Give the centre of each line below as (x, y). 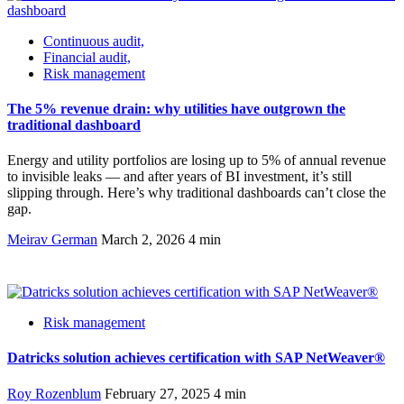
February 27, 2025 (157, 393)
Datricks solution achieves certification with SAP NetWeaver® (196, 358)
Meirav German (52, 240)
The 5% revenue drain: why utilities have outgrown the (176, 108)
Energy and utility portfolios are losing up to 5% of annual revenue (197, 161)
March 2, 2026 (143, 240)
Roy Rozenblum (54, 393)
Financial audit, (87, 57)
